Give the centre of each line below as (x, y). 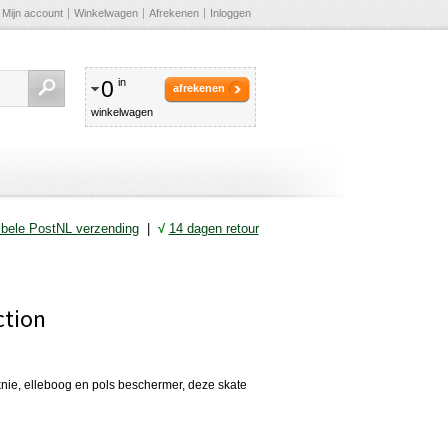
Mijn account (32, 13)
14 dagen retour (213, 228)
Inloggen (230, 13)
